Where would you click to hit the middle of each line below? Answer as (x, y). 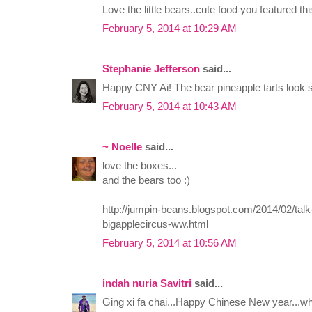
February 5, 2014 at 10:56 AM (170, 243)
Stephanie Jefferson (151, 69)
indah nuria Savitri (147, 283)
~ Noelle (122, 147)
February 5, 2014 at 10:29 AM (170, 29)
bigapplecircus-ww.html (155, 224)
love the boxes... (140, 166)
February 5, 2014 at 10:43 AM (170, 107)
